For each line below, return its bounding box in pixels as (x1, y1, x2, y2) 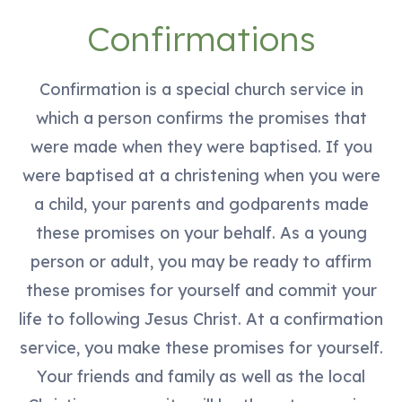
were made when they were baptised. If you (30, 135, 372, 157)
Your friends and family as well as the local (37, 365, 365, 387)
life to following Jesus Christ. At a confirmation (19, 308, 383, 329)
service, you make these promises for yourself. (19, 336, 383, 358)
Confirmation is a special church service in (39, 78, 363, 100)
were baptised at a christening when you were (22, 164, 380, 186)
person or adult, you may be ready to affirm (31, 250, 371, 272)
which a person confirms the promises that (35, 107, 367, 128)
